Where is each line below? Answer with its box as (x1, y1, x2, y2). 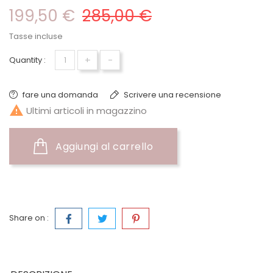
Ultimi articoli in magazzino (24, 104, 147, 118)
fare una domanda (23, 89, 98, 101)
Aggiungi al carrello (55, 140, 153, 154)
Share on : (9, 212, 49, 224)
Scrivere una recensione (122, 89, 221, 101)
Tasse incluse (9, 30, 63, 42)
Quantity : (9, 54, 46, 66)
